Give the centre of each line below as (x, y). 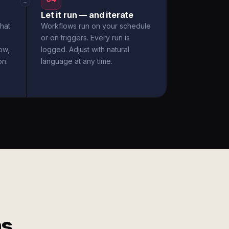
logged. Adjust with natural (85, 49)
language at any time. (77, 61)
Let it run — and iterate (87, 15)
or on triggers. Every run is (85, 38)
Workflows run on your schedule (96, 26)
